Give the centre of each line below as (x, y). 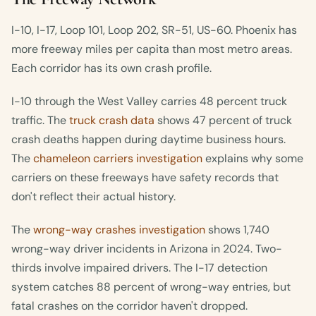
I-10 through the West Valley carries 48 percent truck (149, 102)
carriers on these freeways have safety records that (145, 178)
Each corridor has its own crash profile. (111, 68)
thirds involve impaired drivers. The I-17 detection (139, 268)
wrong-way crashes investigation (119, 230)
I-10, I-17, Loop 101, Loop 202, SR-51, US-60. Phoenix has (154, 30)
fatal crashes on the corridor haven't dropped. (129, 306)
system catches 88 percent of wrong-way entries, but (151, 287)
